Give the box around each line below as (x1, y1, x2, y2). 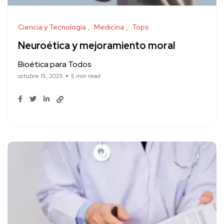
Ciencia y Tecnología (18, 22, 86, 32)
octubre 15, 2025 (18, 72, 63, 80)
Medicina (94, 22, 124, 32)
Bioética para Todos (18, 59, 91, 70)
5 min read (71, 72, 100, 80)
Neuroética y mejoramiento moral (18, 39, 175, 52)
